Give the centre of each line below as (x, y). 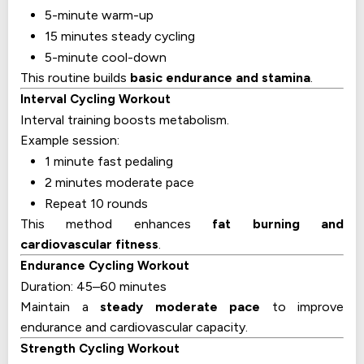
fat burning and (278, 224)
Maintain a (60, 307)
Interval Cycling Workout (95, 100)
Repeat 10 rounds (96, 204)
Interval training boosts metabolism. (125, 120)
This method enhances (117, 224)
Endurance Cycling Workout (105, 266)
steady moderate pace (180, 307)
